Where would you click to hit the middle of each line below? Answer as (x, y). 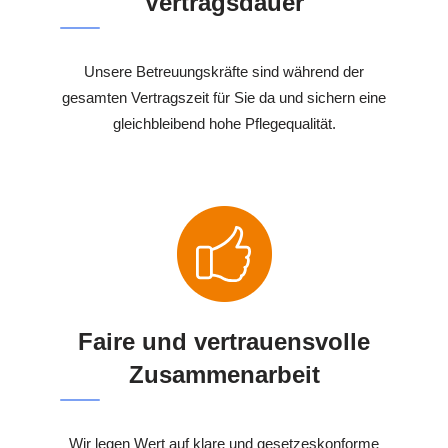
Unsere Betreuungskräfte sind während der (224, 72)
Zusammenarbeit (224, 375)
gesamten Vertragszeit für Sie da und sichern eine (224, 98)
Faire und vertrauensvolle (224, 342)
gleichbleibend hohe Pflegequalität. (224, 124)
